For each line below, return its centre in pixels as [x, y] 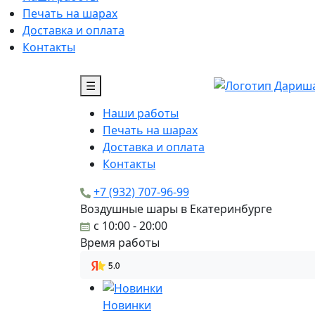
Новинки [127, 306]
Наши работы [141, 113]
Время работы [120, 242]
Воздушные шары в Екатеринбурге [176, 208]
